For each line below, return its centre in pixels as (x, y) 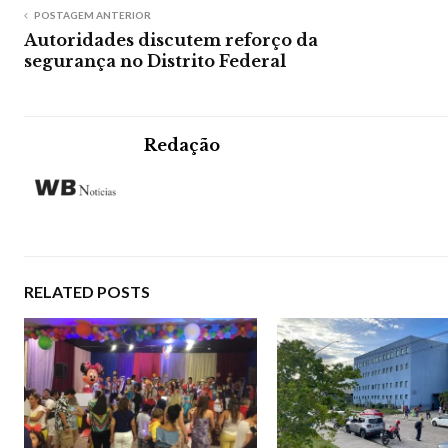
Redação (182, 144)
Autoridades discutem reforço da (171, 39)
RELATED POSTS (87, 291)
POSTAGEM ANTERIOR (92, 14)
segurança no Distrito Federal (155, 60)
